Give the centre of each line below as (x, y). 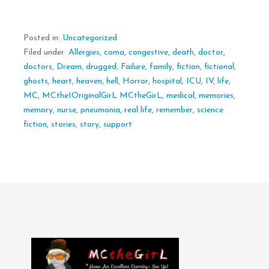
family (161, 67)
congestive (148, 52)
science (210, 110)
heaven (89, 81)
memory (38, 110)
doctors (38, 67)
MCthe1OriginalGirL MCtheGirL (102, 95)
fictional (219, 67)
